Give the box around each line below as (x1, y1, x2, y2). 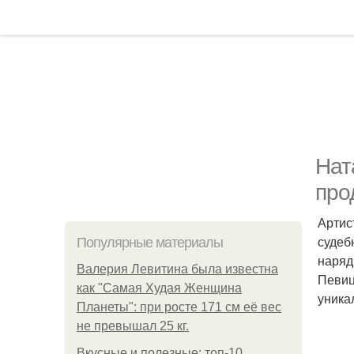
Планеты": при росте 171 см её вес (77, 300, 281, 314)
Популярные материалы (77, 235, 223, 250)
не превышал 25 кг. (77, 319, 189, 333)
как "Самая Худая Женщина (77, 281, 242, 295)
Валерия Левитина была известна (77, 262, 278, 276)
